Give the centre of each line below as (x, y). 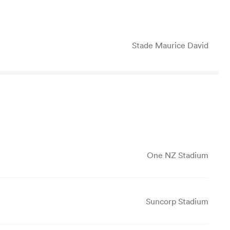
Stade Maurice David (170, 45)
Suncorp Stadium (177, 201)
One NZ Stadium (178, 155)
